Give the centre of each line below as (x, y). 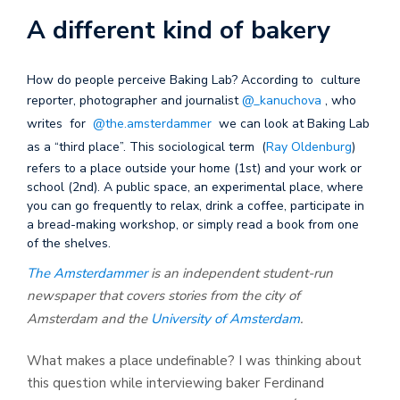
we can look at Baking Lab (291, 123)
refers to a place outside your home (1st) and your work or (194, 168)
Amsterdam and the (89, 318)
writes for (60, 123)
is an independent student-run (240, 273)
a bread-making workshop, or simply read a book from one (193, 224)
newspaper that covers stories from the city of (163, 295)
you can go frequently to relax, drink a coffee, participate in (196, 205)
